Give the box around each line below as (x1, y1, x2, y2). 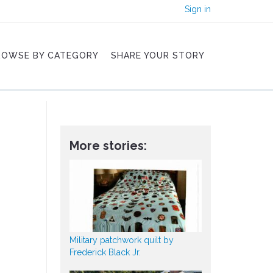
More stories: (69, 138, 147, 153)
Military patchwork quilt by (69, 235, 174, 246)
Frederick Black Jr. (69, 247, 141, 258)
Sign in (185, 4, 211, 14)
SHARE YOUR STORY (111, 51, 205, 60)
